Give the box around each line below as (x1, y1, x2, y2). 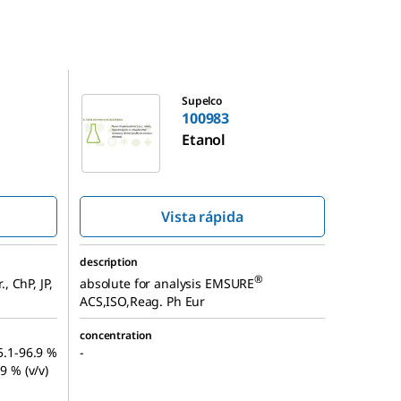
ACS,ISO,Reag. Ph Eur (80, 292, 206, 310)
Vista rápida (161, 207, 243, 227)
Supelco (182, 93, 222, 109)
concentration (80, 328, 152, 344)
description (80, 254, 138, 270)
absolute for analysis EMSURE (80, 274, 255, 292)
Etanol (182, 130, 226, 150)
